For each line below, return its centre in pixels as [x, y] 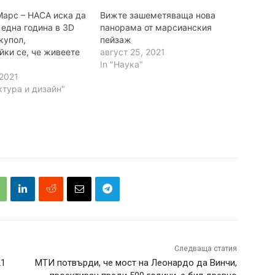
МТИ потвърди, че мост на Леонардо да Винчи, [136, 262]
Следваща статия [205, 248]
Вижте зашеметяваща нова [157, 15]
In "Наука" [121, 64]
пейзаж [115, 39]
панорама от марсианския [156, 27]
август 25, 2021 [132, 52]
